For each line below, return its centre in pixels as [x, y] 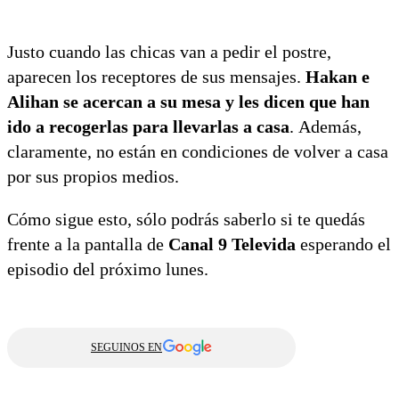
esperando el [343, 244]
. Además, [326, 126]
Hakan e [338, 76]
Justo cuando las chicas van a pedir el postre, [169, 51]
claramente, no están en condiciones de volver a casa [198, 151]
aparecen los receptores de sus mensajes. [156, 76]
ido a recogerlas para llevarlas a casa [148, 126]
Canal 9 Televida [232, 244]
